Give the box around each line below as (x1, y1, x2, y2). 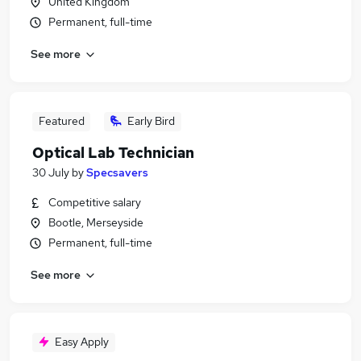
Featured (38, 114, 85, 128)
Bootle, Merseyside (48, 215, 143, 230)
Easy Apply (55, 334, 109, 349)
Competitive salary (48, 195, 141, 210)
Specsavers (86, 165, 148, 180)
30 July (32, 165, 69, 180)
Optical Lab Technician (32, 143, 194, 162)
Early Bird (127, 114, 175, 128)
